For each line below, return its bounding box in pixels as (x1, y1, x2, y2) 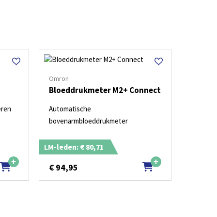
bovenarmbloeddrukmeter (48, 116, 128, 126)
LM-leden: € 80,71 (44, 141, 104, 152)
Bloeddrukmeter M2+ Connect (48, 85, 161, 96)
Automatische (48, 104, 91, 114)
